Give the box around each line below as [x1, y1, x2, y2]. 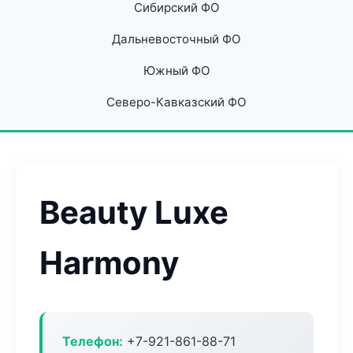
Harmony [39, 243, 179, 282]
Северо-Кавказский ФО [106, 95, 247, 110]
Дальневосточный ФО [112, 32, 241, 46]
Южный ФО [143, 63, 210, 78]
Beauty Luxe [39, 193, 229, 232]
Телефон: [62, 333, 123, 349]
